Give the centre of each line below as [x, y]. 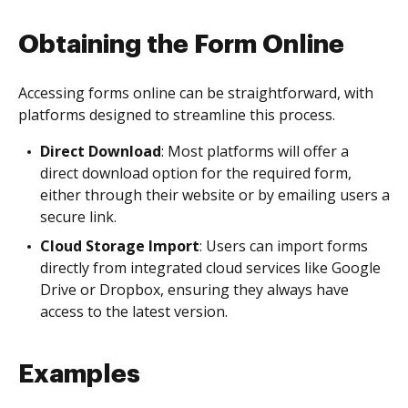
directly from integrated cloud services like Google [210, 268]
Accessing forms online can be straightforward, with [196, 93]
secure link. [78, 217]
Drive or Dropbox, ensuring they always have [194, 290]
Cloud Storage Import [120, 246]
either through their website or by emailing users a [215, 195]
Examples [79, 374]
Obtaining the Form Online [181, 45]
